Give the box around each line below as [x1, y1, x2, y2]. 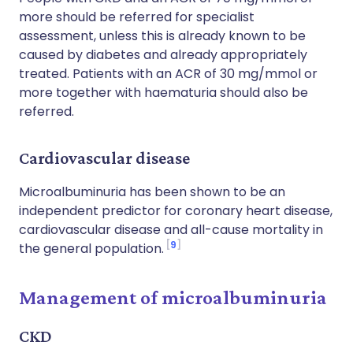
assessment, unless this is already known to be [19, 27, 306, 45]
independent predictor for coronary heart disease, [19, 202, 333, 220]
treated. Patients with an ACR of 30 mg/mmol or [19, 65, 318, 83]
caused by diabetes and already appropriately [19, 46, 307, 64]
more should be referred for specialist [19, 8, 255, 26]
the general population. [19, 240, 164, 258]
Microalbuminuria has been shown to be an [19, 183, 285, 201]
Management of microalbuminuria [19, 286, 327, 309]
